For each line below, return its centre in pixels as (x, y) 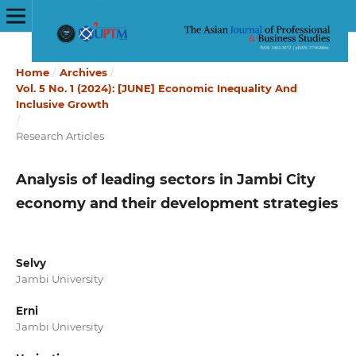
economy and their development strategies (177, 203)
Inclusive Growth (62, 104)
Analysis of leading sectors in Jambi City (165, 179)
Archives (83, 72)
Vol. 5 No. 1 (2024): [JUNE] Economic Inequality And (156, 88)
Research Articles (60, 135)
